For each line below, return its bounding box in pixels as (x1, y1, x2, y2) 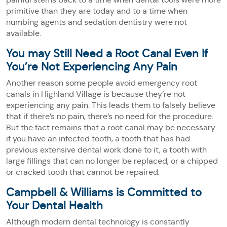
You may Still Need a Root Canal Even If (6, 47, 208, 60)
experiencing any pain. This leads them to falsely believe (6, 100, 215, 110)
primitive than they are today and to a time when (6, 6, 187, 16)
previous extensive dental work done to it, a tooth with (6, 145, 207, 155)
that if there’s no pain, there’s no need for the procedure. (6, 111, 213, 121)
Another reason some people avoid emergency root (6, 78, 197, 88)
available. (6, 28, 41, 38)
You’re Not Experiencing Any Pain (6, 60, 177, 73)
